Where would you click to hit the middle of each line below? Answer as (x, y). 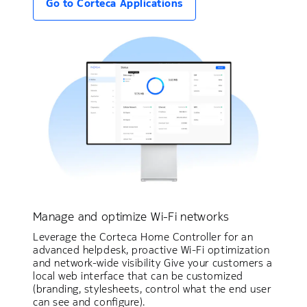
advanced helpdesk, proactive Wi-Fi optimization (151, 249)
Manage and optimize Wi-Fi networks (131, 216)
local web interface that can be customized (138, 275)
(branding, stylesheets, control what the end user (152, 288)
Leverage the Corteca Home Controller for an (143, 236)
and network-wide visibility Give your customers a (153, 262)
